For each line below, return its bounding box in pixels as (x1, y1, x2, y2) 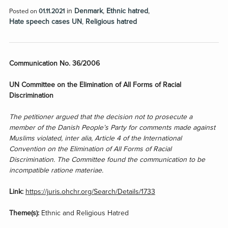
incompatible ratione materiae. (9, 165, 105, 175)
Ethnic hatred (106, 6, 148, 15)
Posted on (9, 7, 39, 15)
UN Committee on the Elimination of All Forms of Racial (9, 80, 181, 89)
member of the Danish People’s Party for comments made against (9, 123, 215, 132)
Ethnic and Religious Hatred (39, 208, 129, 217)
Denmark (74, 6, 103, 15)
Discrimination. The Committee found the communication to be (9, 155, 205, 164)
